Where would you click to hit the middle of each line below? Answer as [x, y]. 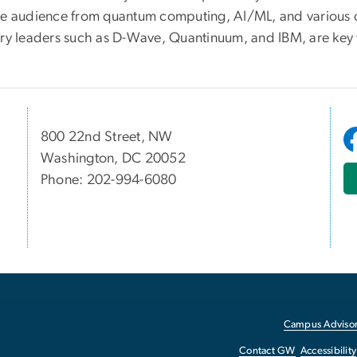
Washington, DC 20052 [113, 159]
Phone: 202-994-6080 [109, 180]
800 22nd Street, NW [107, 137]
